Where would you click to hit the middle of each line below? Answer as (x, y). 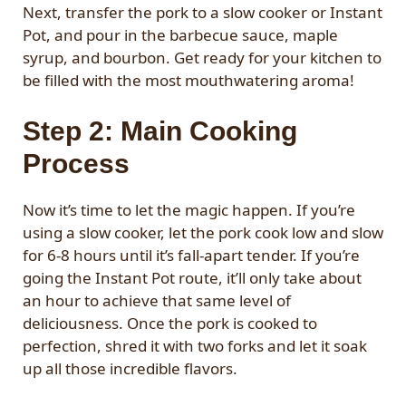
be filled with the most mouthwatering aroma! (188, 81)
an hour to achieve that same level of (157, 300)
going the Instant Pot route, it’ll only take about (192, 277)
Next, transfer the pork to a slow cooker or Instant (203, 13)
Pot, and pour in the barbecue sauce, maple (180, 35)
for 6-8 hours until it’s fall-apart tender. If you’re (191, 255)
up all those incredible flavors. (130, 368)
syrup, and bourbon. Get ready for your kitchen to (202, 58)
